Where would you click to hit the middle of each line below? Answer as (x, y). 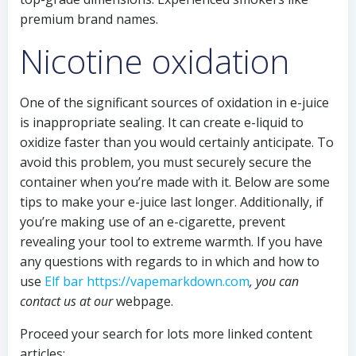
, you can (274, 281)
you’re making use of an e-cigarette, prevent (153, 222)
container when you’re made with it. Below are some (175, 182)
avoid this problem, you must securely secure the (166, 162)
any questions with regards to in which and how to (170, 261)
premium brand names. (89, 19)
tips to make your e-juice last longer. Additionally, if (172, 202)
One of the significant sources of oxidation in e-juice (174, 103)
